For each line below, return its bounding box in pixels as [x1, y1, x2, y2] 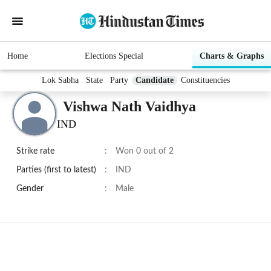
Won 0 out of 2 [116, 147, 174, 156]
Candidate [135, 76, 174, 85]
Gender [16, 184, 44, 194]
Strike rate [16, 147, 54, 156]
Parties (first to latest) [16, 166, 96, 175]
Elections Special [84, 51, 143, 61]
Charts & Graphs [200, 51, 264, 61]
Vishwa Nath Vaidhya [63, 98, 196, 114]
